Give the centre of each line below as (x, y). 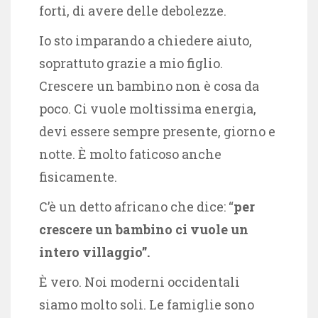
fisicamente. (78, 176)
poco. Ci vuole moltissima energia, (148, 108)
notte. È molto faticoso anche (130, 154)
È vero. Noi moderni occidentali (139, 281)
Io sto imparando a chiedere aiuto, (146, 40)
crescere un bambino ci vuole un (144, 229)
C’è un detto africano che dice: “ (136, 206)
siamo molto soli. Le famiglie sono (147, 304)
